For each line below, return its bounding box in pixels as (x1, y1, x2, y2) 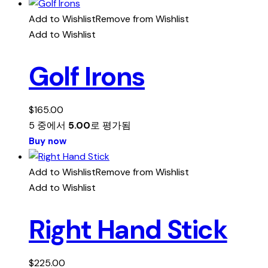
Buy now (29, 135, 66, 147)
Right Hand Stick (29, 212, 227, 247)
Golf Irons (29, 59, 145, 94)
